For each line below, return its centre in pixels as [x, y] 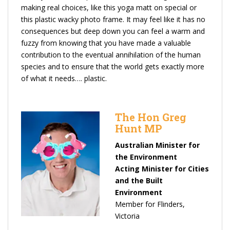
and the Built [139, 180]
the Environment [146, 157]
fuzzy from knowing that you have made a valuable [106, 43]
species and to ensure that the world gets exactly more [113, 66]
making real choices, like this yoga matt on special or [109, 7]
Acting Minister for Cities [162, 168]
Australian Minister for [157, 145]
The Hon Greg [151, 117]
